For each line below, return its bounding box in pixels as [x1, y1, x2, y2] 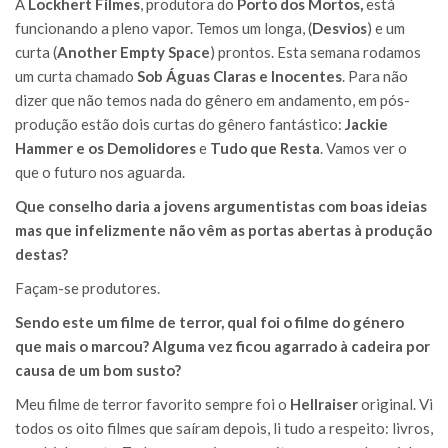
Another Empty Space [57, 42, 210, 61]
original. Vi [361, 394, 433, 413]
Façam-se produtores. [15, 278, 160, 297]
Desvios [312, 18, 367, 37]
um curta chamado [15, 66, 137, 85]
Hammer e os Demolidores [15, 138, 196, 157]
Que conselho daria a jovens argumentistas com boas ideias [15, 196, 427, 215]
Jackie [345, 114, 388, 133]
